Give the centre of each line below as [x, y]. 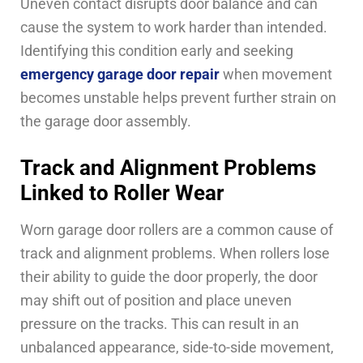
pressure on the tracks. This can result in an [160, 324]
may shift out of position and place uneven [156, 300]
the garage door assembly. [106, 122]
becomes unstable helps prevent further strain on [178, 98]
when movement [276, 75]
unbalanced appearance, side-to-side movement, [177, 347]
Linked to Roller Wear [122, 192]
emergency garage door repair [120, 75]
